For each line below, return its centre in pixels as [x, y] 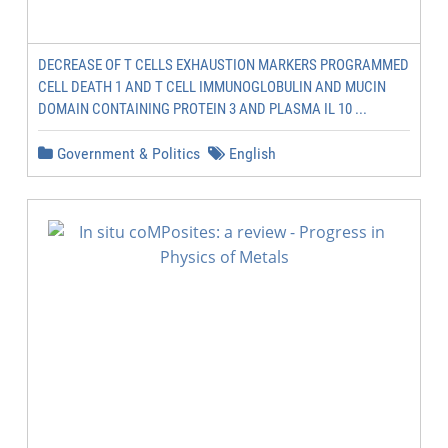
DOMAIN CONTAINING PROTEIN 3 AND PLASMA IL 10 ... [202, 109]
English [250, 153]
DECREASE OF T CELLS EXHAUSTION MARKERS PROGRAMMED [223, 65]
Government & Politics [126, 153]
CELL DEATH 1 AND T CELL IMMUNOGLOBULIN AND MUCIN [212, 87]
